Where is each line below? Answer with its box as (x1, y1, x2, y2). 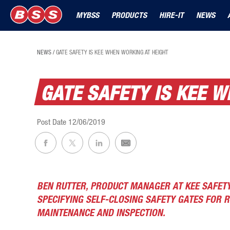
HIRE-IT (159, 10, 184, 20)
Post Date (37, 117, 68, 127)
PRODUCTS (111, 10, 147, 20)
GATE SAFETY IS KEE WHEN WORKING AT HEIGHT (56, 48, 168, 56)
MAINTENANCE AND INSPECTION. (37, 206, 165, 219)
